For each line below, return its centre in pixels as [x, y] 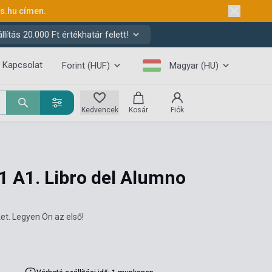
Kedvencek [100, 110]
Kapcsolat [22, 65]
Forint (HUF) [86, 66]
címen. [32, 11]
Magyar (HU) [194, 66]
